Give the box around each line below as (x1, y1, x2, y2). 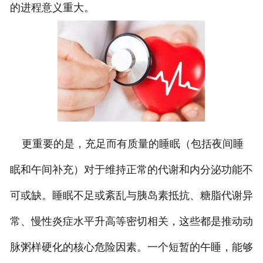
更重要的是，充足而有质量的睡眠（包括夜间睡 (9, 138, 244, 150)
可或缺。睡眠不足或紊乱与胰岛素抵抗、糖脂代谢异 (9, 190, 253, 202)
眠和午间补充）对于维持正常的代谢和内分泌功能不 (9, 164, 253, 176)
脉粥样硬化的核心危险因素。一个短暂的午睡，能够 (9, 241, 253, 254)
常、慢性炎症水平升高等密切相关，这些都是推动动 (9, 215, 253, 228)
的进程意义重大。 (9, 2, 95, 14)
